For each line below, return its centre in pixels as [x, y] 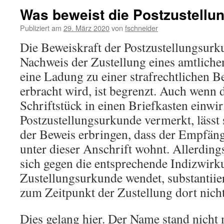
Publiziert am [41, 28]
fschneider [141, 28]
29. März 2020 [86, 28]
